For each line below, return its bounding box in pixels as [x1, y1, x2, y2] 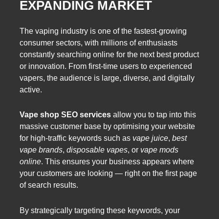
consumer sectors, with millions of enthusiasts [20, 39, 177, 47]
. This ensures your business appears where [41, 157, 194, 166]
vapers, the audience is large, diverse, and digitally [20, 74, 195, 83]
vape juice [132, 134, 168, 143]
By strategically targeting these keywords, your [20, 206, 180, 215]
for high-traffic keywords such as [20, 134, 132, 143]
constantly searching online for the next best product [20, 50, 199, 59]
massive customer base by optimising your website [20, 122, 195, 131]
